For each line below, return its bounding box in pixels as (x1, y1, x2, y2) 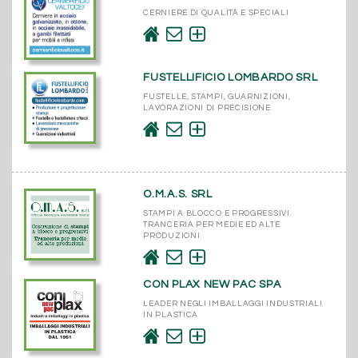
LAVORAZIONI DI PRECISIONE (143, 103, 271, 112)
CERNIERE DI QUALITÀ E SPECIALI (143, 8, 289, 17)
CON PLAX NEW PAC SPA (143, 278, 281, 290)
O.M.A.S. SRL (143, 188, 213, 200)
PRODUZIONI (143, 231, 201, 240)
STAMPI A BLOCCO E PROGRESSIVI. (143, 209, 292, 217)
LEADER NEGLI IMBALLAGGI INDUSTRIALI (143, 299, 323, 308)
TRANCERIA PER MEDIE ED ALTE (143, 220, 280, 229)
